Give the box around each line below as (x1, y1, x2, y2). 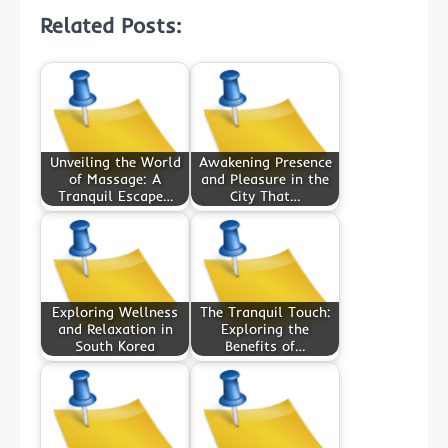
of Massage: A (69, 169, 161, 188)
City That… (230, 186, 300, 205)
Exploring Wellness (52, 302, 178, 321)
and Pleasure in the (201, 169, 329, 188)
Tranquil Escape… (57, 186, 173, 205)
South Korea (75, 336, 155, 355)
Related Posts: (40, 12, 181, 39)
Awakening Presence (198, 152, 332, 171)
